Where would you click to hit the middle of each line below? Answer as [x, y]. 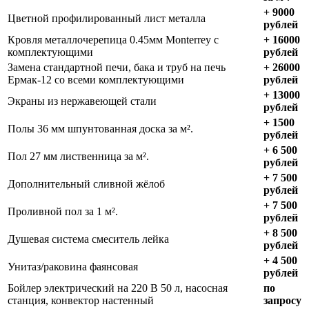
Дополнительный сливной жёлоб [86, 184]
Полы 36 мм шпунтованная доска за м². [100, 129]
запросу [282, 301]
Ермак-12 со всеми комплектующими [96, 80]
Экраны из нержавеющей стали [82, 101]
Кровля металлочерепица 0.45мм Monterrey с [113, 40]
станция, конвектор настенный [81, 301]
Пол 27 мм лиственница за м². [78, 157]
